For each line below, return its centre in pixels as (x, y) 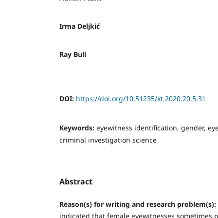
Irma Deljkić (80, 26)
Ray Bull (73, 54)
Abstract (76, 181)
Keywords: (78, 127)
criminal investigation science (108, 140)
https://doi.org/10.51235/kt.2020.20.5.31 (141, 98)
